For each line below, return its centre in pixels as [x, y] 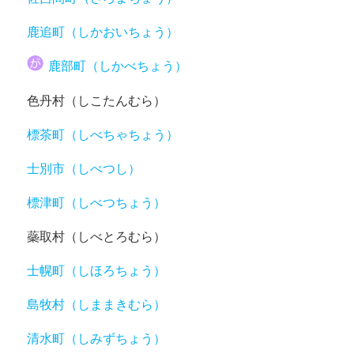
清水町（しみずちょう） [97, 339]
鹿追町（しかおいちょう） [103, 31]
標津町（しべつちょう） [97, 203]
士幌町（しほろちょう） [97, 271]
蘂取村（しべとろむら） [97, 237]
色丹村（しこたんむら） [97, 101]
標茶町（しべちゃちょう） [103, 135]
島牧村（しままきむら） [97, 305]
